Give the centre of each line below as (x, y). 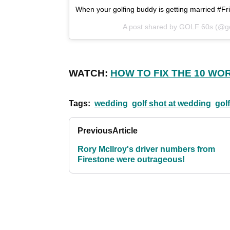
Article (125, 130)
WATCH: (90, 73)
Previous (95, 130)
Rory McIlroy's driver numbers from (146, 149)
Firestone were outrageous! (131, 159)
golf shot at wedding (171, 103)
